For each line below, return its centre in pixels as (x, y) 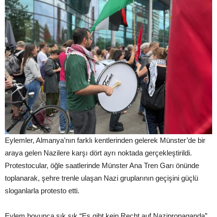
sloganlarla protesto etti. (42, 191)
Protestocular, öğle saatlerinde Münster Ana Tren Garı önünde (102, 165)
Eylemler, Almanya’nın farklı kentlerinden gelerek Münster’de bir (105, 140)
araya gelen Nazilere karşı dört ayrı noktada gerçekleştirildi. (98, 153)
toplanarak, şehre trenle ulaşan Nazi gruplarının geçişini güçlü (101, 178)
